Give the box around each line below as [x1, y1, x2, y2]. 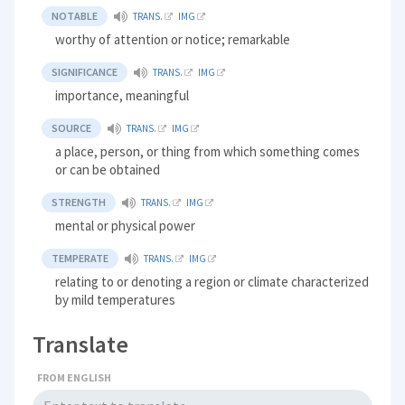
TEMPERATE [52, 251, 109, 266]
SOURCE [52, 121, 92, 136]
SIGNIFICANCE [52, 65, 118, 80]
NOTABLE [52, 9, 99, 24]
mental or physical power [55, 217, 196, 235]
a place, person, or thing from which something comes [55, 143, 361, 161]
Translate [33, 329, 129, 360]
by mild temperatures [55, 291, 176, 309]
